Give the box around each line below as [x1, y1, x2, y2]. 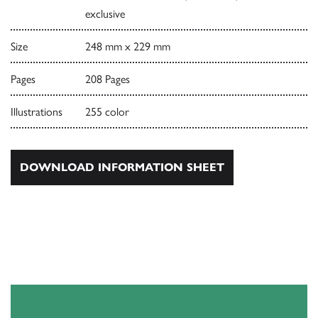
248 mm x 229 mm [84, 39, 170, 53]
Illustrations [11, 104, 62, 119]
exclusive [84, 6, 125, 21]
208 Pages [84, 72, 130, 86]
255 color [84, 104, 129, 119]
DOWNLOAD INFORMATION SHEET [20, 160, 224, 174]
